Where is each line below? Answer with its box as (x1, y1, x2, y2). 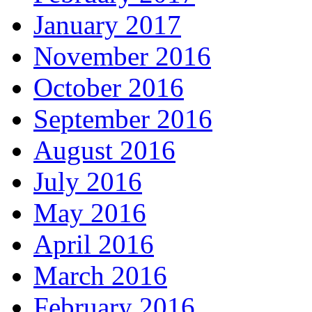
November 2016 (33, 41, 211, 72)
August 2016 (33, 135, 175, 166)
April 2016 (33, 229, 154, 260)
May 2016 (33, 198, 146, 228)
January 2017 (33, 10, 181, 40)
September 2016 (33, 104, 212, 134)
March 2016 (33, 260, 167, 291)
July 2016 (33, 166, 142, 197)
